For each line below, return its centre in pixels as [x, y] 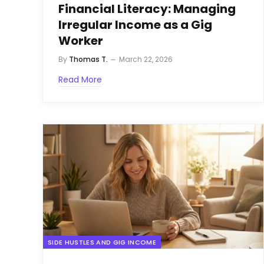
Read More [80, 80]
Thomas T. [88, 60]
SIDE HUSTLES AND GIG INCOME [102, 242]
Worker [81, 41]
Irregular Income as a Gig [135, 25]
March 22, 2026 [146, 60]
